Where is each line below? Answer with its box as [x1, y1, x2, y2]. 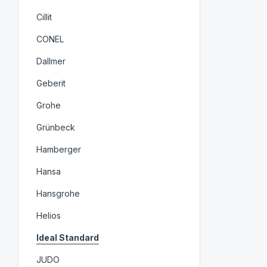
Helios [36, 210, 61, 221]
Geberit [36, 77, 66, 88]
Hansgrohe [36, 188, 80, 198]
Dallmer [36, 55, 66, 66]
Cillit [36, 11, 52, 22]
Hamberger [36, 144, 82, 154]
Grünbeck [36, 122, 76, 132]
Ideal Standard [36, 232, 100, 243]
